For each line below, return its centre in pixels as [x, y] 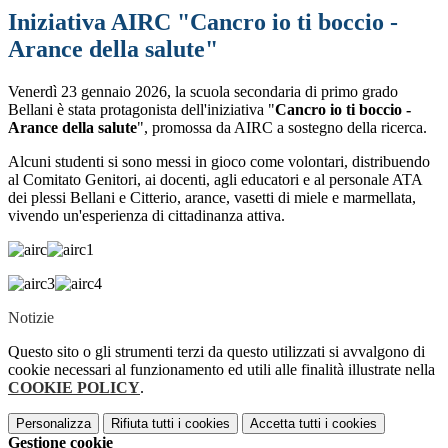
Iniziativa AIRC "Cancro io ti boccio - [203, 22]
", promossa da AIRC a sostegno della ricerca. [284, 128]
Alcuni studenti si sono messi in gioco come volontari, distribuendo [219, 162]
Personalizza [53, 424]
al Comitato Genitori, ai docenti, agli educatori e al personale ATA [215, 180]
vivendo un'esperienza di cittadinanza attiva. [148, 216]
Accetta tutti [285, 424]
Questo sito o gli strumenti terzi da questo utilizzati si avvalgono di [216, 352]
